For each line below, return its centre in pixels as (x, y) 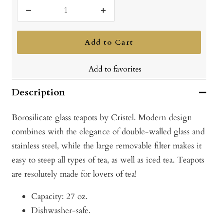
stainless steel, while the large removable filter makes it (107, 146)
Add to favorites (115, 69)
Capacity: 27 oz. (59, 197)
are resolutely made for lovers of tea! (74, 174)
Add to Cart (109, 43)
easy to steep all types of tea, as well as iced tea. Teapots (108, 160)
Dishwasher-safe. (61, 211)
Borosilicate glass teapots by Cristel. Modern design (102, 118)
